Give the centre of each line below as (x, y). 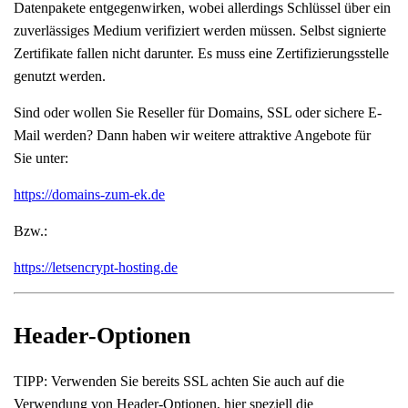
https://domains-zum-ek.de (89, 194)
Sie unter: (41, 158)
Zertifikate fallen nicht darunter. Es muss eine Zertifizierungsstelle (201, 53)
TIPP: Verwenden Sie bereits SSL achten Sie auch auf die (179, 381)
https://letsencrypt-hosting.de (96, 267)
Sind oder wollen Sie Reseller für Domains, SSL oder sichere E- (198, 112)
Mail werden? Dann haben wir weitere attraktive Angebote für (192, 135)
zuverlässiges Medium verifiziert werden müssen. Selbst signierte (200, 31)
